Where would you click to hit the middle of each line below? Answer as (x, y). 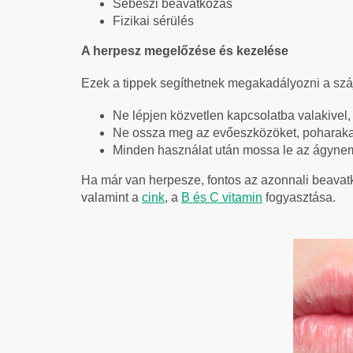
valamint (106, 197)
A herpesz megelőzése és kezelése (185, 50)
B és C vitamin (222, 197)
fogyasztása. (301, 197)
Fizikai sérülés (153, 20)
